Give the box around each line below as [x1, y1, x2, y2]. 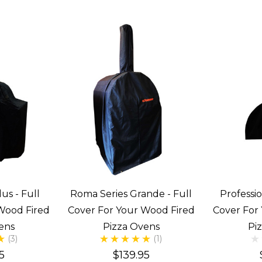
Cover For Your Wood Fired [67, 205, 195, 216]
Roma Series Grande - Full [70, 188, 192, 200]
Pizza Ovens [102, 221, 160, 233]
